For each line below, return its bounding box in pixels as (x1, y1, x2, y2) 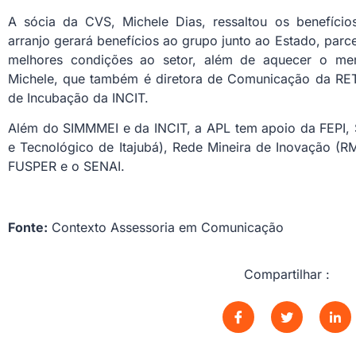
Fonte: (8, 219, 48, 236)
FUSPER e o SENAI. (8, 158, 125, 175)
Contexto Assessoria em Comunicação (48, 219, 284, 236)
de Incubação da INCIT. (8, 90, 149, 106)
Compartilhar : (243, 265, 330, 282)
